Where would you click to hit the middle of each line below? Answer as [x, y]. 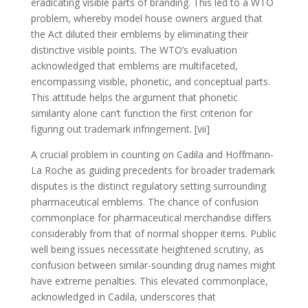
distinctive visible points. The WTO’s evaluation [134, 49]
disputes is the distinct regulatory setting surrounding [148, 186]
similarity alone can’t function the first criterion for [141, 113]
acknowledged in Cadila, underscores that [123, 296]
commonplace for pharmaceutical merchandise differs [151, 217]
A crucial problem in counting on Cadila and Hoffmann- [152, 154]
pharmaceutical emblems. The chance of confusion [144, 201]
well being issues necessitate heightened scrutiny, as [147, 249]
